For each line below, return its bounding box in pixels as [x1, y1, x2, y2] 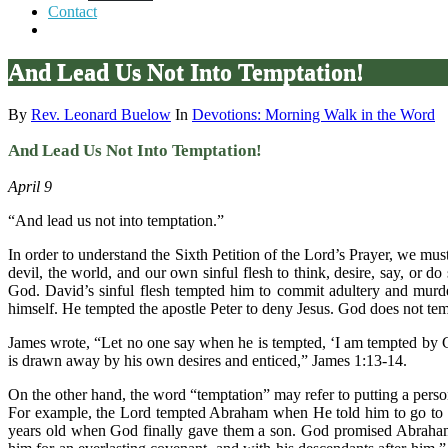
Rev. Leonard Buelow [31, 105, 171, 123]
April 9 [8, 177, 52, 195]
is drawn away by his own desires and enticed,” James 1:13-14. [8, 351, 407, 369]
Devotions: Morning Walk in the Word [192, 105, 435, 123]
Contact [48, 2, 97, 20]
